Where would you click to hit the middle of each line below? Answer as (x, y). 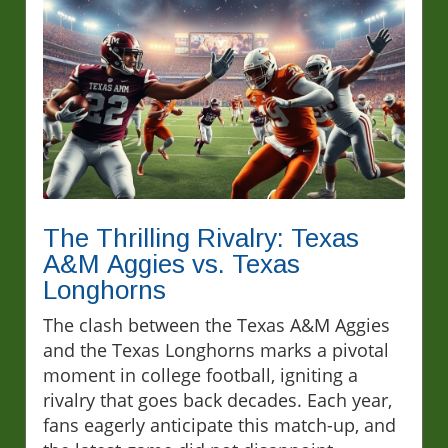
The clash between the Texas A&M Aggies (216, 324)
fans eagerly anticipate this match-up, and (219, 424)
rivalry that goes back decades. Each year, (217, 399)
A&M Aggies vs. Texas (171, 263)
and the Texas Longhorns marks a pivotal (216, 349)
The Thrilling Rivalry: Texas (201, 237)
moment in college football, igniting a (200, 374)
